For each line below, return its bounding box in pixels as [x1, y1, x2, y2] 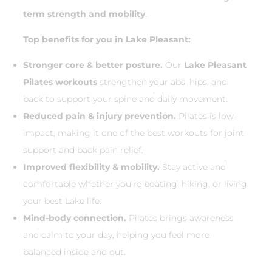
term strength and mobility [23, 8, 145, 20]
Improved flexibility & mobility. [23, 161, 160, 173]
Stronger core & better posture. [23, 59, 163, 71]
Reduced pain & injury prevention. [23, 110, 176, 122]
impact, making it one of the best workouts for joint [23, 127, 244, 139]
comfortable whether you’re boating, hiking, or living [23, 178, 247, 190]
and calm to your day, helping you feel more [23, 229, 209, 241]
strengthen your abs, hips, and [97, 76, 227, 88]
